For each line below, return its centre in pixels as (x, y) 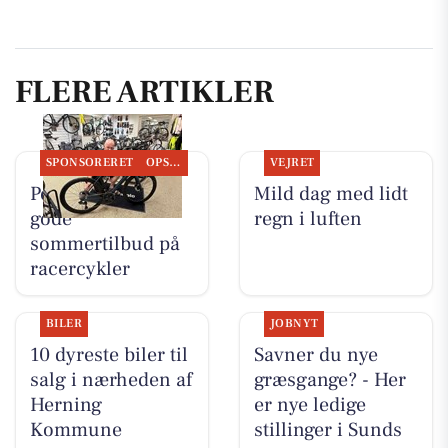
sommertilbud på (104, 243)
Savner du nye (315, 354)
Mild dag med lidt (330, 193)
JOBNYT (294, 323)
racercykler (79, 268)
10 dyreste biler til (108, 354)
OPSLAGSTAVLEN (175, 162)
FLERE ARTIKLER (144, 92)
